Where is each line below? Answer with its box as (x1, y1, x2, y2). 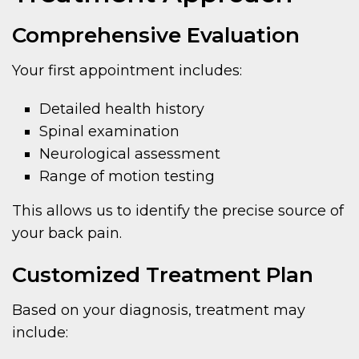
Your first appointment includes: (12, 61, 242, 79)
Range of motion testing (39, 167, 216, 185)
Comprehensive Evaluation (12, 22, 300, 48)
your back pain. (12, 224, 122, 242)
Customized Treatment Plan (12, 261, 313, 288)
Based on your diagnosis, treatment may (12, 301, 305, 319)
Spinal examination (39, 122, 180, 140)
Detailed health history (39, 99, 205, 118)
